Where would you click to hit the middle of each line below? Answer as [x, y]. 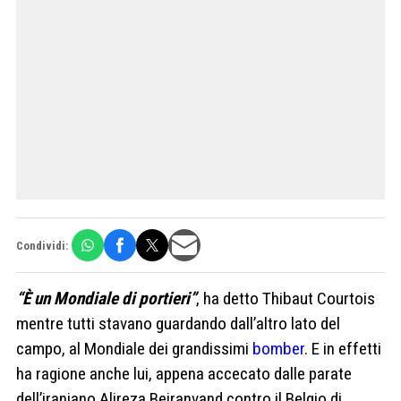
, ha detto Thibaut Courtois [286, 299]
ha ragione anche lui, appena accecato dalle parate [184, 374]
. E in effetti [343, 349]
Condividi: [42, 245]
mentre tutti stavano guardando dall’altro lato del [178, 324]
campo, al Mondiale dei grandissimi [134, 349]
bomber [278, 349]
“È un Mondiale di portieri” [106, 299]
